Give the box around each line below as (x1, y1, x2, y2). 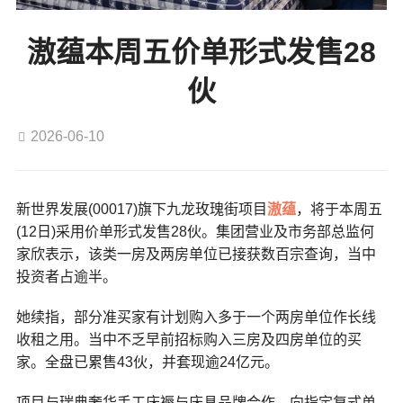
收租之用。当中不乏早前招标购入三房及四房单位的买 (15, 331, 362, 347)
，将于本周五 (295, 201, 382, 217)
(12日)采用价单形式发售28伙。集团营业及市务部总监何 (15, 223, 374, 239)
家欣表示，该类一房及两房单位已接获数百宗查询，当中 (15, 246, 376, 262)
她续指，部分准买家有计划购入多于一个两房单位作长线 (15, 309, 376, 325)
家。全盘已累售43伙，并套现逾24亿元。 (15, 354, 279, 370)
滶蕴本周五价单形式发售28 (27, 35, 376, 68)
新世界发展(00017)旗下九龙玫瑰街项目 (15, 201, 267, 217)
